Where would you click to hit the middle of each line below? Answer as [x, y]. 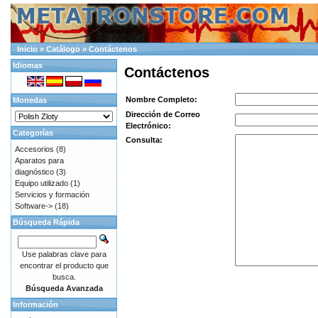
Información [35, 305]
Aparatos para [39, 160]
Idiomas [28, 65]
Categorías [33, 133]
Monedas [30, 100]
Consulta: [144, 140]
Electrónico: [148, 126]
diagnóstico [34, 172]
